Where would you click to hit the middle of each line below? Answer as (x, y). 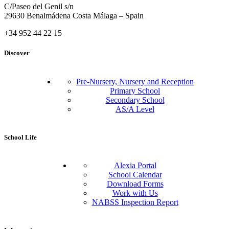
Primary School (135, 90)
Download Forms (135, 184)
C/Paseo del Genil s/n (39, 7)
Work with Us (135, 193)
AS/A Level (135, 109)
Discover (17, 53)
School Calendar (135, 175)
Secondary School (135, 100)
